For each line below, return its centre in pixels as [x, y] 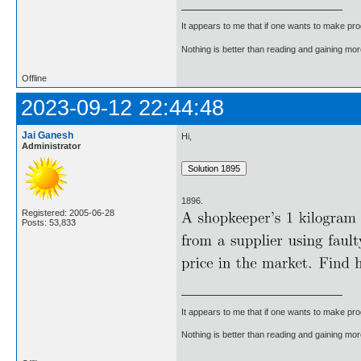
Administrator [51, 146]
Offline [34, 79]
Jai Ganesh [48, 136]
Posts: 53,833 [49, 223]
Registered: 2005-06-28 [68, 213]
